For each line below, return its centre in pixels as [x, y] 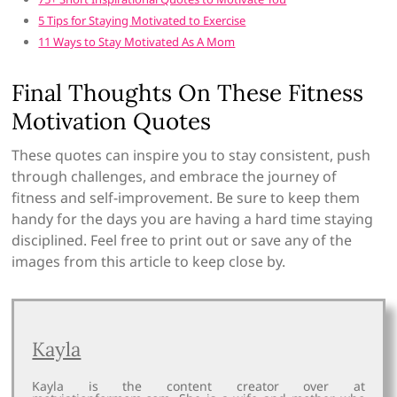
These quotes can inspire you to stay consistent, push [191, 156]
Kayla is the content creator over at [198, 386]
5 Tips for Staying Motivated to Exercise [142, 21]
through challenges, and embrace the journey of [175, 177]
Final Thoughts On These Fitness [188, 93]
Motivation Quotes [112, 121]
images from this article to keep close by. [151, 262]
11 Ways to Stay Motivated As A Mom [137, 42]
